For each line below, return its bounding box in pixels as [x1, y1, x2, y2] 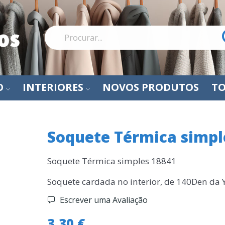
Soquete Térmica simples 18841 [47, 155, 176, 167]
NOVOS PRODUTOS [102, 80, 199, 94]
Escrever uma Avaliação [57, 194, 148, 205]
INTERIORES [23, 80, 83, 94]
